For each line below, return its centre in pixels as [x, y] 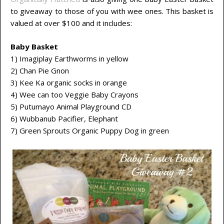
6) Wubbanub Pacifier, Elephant [64, 118]
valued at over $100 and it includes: [71, 23]
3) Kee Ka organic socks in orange [69, 82]
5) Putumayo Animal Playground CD [71, 106]
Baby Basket [34, 46]
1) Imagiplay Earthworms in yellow [69, 58]
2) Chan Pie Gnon [40, 70]
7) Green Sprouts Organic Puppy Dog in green [90, 130]
